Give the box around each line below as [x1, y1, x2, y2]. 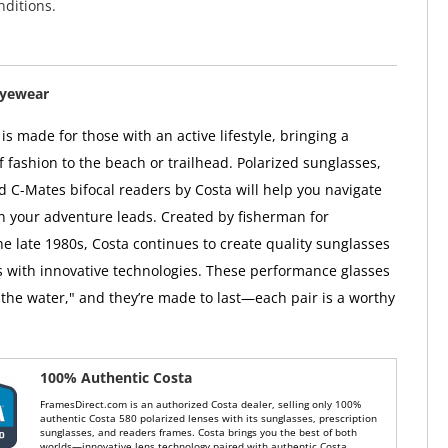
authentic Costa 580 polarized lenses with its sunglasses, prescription [40, 411, 378, 425]
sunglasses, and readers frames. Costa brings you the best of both [40, 425, 358, 439]
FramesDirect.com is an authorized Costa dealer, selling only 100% [40, 397, 362, 411]
